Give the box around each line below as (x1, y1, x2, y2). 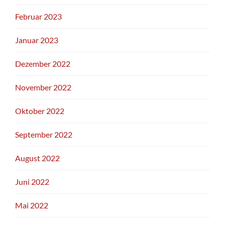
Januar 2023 (15, 35, 58, 45)
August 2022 (15, 153, 60, 163)
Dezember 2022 (15, 59, 70, 69)
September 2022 (15, 130, 72, 140)
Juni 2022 (15, 177, 49, 187)
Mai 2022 (15, 200, 48, 210)
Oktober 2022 (15, 106, 64, 116)
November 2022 (15, 82, 71, 92)
